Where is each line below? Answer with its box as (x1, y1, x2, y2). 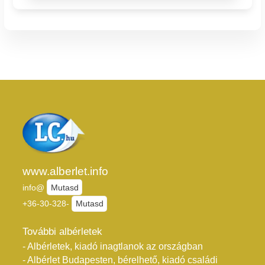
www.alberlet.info (22, 164, 108, 177)
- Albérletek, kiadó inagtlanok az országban (22, 241, 203, 251)
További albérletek (22, 226, 102, 238)
